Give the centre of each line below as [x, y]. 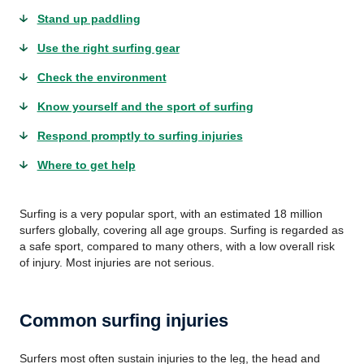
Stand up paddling [89, 19]
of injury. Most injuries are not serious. [117, 262]
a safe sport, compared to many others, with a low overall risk [177, 246]
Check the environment [102, 77]
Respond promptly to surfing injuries [140, 136]
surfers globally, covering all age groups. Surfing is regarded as [182, 230]
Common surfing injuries [124, 321]
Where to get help [86, 165]
